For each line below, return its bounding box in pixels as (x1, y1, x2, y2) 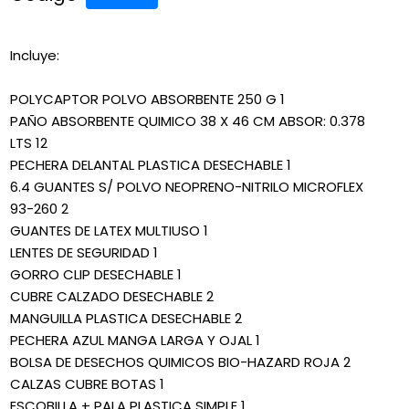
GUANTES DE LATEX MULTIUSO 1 (10, 221, 208, 241)
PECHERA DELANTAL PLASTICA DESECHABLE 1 (10, 155, 291, 175)
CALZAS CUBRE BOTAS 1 (10, 374, 164, 394)
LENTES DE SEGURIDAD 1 (10, 243, 158, 263)
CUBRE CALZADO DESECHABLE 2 (10, 287, 214, 307)
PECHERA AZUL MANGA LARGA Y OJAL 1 (10, 330, 260, 351)
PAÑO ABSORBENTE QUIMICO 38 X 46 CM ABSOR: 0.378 (10, 111, 365, 131)
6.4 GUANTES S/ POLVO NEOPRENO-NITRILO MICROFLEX (10, 177, 363, 197)
